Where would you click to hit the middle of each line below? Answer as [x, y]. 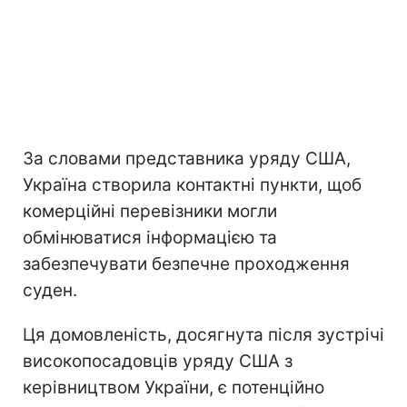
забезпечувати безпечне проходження [186, 264]
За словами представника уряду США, [187, 159]
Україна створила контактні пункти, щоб [192, 185]
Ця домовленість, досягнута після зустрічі [203, 335]
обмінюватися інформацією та [150, 238]
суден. [50, 291]
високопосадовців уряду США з [158, 362]
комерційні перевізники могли [150, 212]
